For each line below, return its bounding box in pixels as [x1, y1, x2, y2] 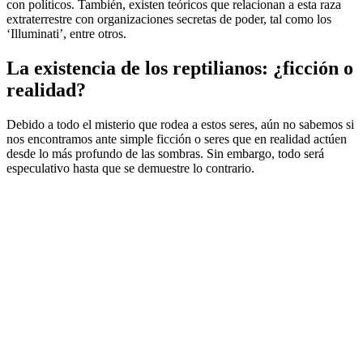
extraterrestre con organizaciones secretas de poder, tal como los [6, 11, 331, 26]
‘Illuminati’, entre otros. [6, 26, 126, 41]
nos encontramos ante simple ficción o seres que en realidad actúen [6, 131, 347, 146]
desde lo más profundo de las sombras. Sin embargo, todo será [6, 146, 324, 160]
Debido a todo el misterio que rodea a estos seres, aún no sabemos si [6, 117, 354, 131]
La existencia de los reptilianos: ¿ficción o [6, 57, 353, 79]
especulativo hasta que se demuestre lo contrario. [6, 160, 254, 175]
